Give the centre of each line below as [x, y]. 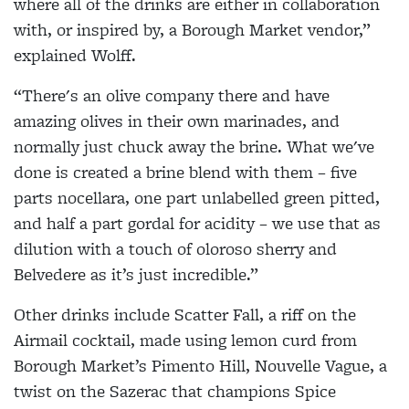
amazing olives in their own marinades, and [177, 121]
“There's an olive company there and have [172, 95]
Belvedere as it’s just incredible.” [136, 274]
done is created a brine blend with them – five [185, 172]
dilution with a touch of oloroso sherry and [175, 248]
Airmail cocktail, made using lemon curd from [185, 340]
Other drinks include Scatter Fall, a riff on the [185, 314]
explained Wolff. [75, 55]
